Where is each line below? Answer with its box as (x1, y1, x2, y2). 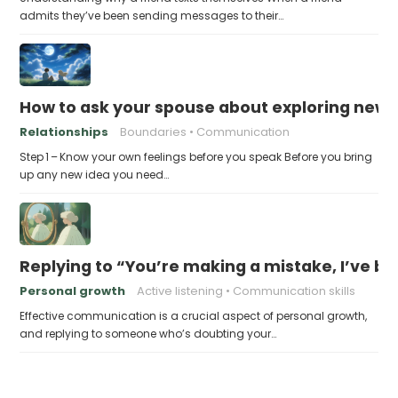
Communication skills (233, 283, 356, 299)
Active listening (137, 283, 224, 299)
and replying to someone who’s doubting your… (20, 326, 277, 341)
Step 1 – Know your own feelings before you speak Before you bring (20, 149, 373, 164)
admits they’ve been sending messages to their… (20, 8, 284, 23)
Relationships (20, 123, 109, 140)
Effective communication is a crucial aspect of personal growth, (20, 308, 368, 323)
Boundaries (120, 123, 187, 140)
